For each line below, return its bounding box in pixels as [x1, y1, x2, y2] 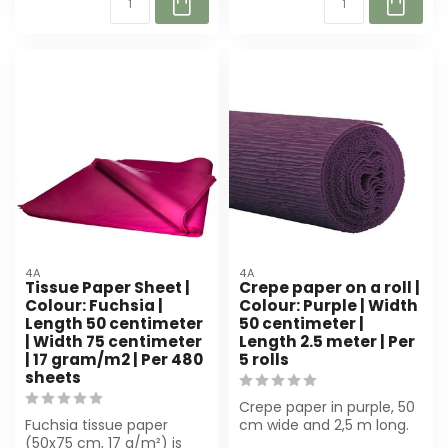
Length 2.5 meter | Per [239, 330, 415, 352]
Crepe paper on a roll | [239, 276, 420, 298]
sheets [25, 366, 81, 388]
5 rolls [239, 348, 289, 370]
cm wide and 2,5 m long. [239, 414, 409, 435]
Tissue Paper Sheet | [25, 276, 190, 298]
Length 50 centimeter [25, 312, 203, 334]
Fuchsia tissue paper [25, 414, 168, 435]
